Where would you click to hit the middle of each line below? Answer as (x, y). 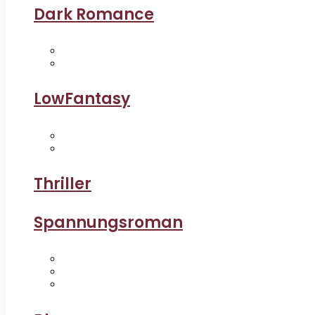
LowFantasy (82, 99)
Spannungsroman (108, 223)
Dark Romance (94, 14)
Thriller (63, 184)
